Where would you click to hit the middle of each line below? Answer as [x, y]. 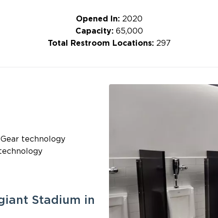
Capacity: [94, 31]
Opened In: [99, 19]
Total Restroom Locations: [102, 43]
